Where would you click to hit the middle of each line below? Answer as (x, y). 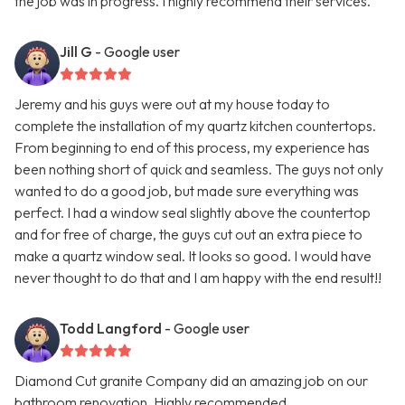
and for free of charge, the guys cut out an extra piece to (188, 235)
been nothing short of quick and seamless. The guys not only (199, 170)
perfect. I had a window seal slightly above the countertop (193, 213)
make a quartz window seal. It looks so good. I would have (193, 256)
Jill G (76, 52)
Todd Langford (111, 329)
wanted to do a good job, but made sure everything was (187, 191)
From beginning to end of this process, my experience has (192, 148)
